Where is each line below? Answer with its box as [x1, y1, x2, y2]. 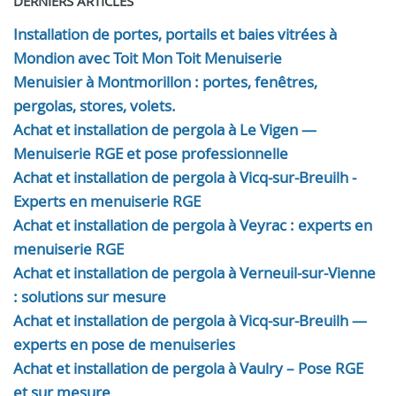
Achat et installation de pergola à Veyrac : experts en [13, 215, 372, 235]
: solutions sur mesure [13, 286, 166, 307]
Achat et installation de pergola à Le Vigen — [13, 119, 316, 140]
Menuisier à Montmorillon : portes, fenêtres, [13, 72, 317, 92]
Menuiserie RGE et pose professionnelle [13, 143, 288, 164]
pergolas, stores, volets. [13, 95, 176, 116]
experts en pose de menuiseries [13, 334, 235, 354]
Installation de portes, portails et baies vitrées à [13, 24, 337, 44]
